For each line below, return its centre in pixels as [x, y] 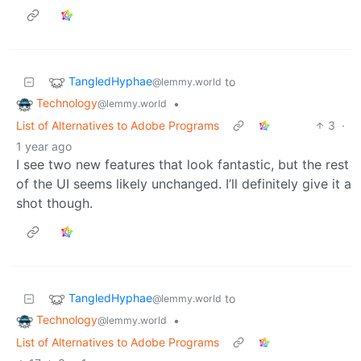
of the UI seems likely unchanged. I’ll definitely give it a [184, 183]
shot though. [54, 203]
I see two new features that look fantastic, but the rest [183, 164]
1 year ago [44, 146]
